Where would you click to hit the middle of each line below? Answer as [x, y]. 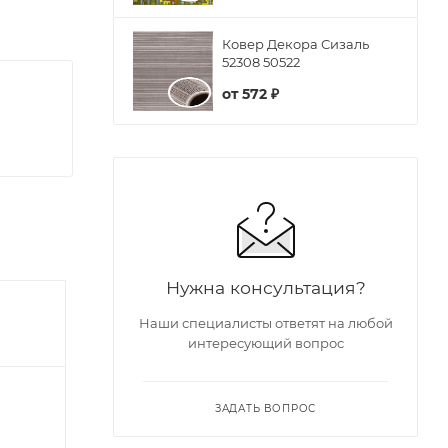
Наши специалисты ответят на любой [265, 322]
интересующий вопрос [265, 342]
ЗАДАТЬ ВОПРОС [265, 408]
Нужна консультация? [265, 287]
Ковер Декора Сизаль [295, 44]
